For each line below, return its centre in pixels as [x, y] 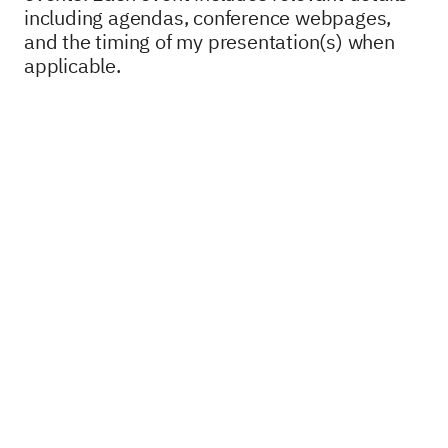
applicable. [72, 65]
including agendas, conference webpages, [208, 17]
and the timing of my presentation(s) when [209, 41]
